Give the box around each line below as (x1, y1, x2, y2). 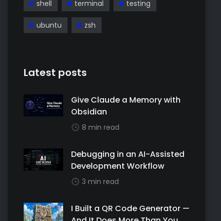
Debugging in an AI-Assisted (71, 148, 184, 160)
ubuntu (37, 20, 62, 30)
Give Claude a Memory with (71, 94, 181, 106)
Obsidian (71, 106, 107, 117)
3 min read (82, 177, 119, 186)
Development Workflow (71, 160, 164, 172)
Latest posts (24, 66, 87, 79)
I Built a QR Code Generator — (71, 203, 189, 214)
